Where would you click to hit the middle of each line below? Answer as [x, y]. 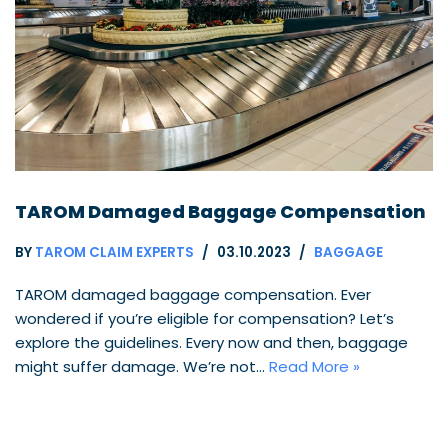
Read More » [314, 367]
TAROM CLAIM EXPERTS [114, 253]
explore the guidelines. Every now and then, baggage [211, 343]
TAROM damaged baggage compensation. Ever [193, 295]
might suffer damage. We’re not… [142, 367]
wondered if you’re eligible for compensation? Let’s [204, 319]
